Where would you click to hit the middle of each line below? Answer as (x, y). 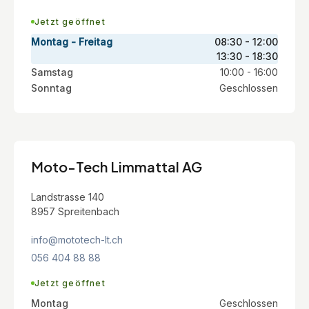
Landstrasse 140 (68, 197)
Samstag (52, 72)
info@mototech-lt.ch (77, 239)
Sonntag (51, 88)
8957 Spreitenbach (75, 211)
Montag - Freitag (72, 41)
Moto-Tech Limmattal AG (117, 166)
